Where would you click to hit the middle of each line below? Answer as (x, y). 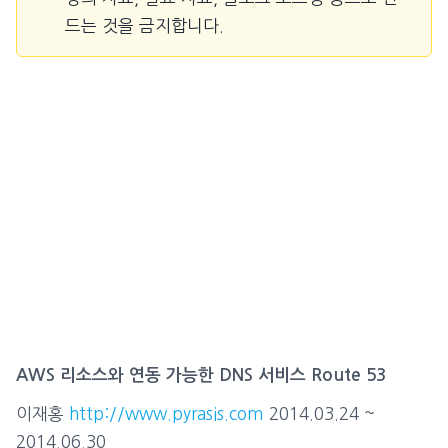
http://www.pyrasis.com (166, 413)
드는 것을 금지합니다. (144, 25)
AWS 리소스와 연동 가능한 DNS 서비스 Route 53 (201, 375)
